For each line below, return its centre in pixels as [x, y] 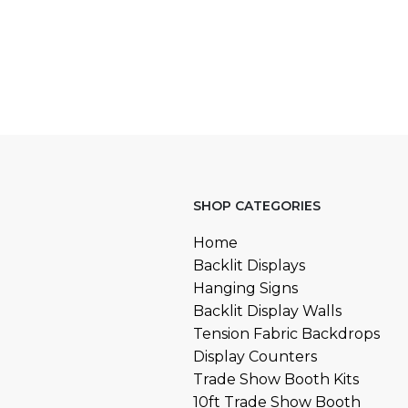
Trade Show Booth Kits [276, 379]
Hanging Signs [245, 288]
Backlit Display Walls [267, 311]
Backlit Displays [249, 265]
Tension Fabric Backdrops [286, 333]
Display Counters [255, 356]
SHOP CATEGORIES [257, 205]
